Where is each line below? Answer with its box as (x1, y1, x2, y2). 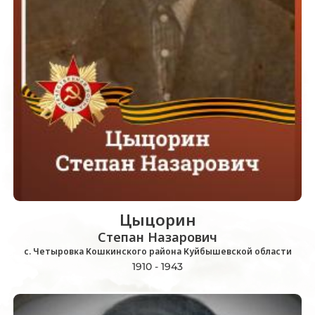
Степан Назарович (98, 229, 217, 246)
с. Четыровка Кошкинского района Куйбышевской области (23, 245, 292, 258)
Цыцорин (119, 209, 196, 231)
